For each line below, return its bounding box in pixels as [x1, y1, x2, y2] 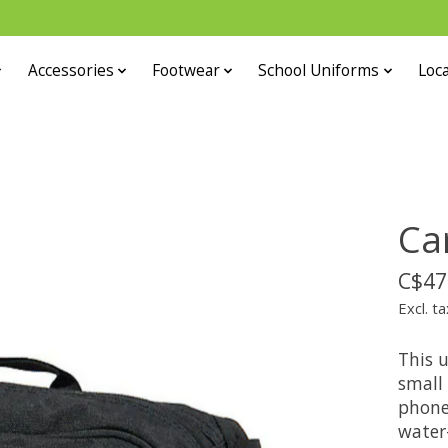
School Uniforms [258, 60, 380, 82]
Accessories [27, 60, 114, 82]
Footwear [151, 60, 220, 82]
